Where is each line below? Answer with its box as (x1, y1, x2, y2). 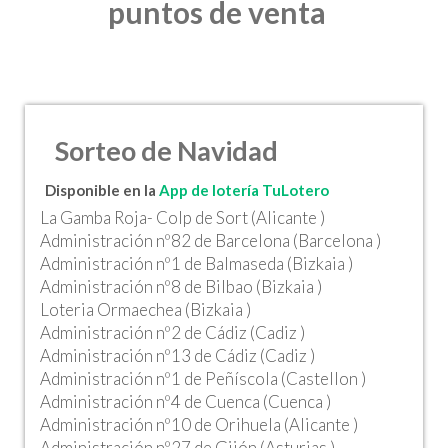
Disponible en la (45, 181, 159, 199)
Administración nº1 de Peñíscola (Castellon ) (40, 368, 366, 389)
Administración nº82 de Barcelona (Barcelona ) (40, 230, 381, 251)
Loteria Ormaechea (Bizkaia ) (40, 299, 251, 320)
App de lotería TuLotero (159, 181, 329, 199)
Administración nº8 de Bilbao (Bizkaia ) (40, 276, 322, 297)
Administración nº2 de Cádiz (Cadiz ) (40, 322, 305, 343)
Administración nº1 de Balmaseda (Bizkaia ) (40, 253, 353, 274)
